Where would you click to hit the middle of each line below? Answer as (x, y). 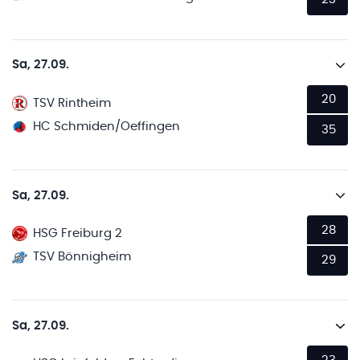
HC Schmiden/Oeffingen (107, 127)
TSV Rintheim (72, 103)
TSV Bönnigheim (82, 257)
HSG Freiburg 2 (78, 233)
